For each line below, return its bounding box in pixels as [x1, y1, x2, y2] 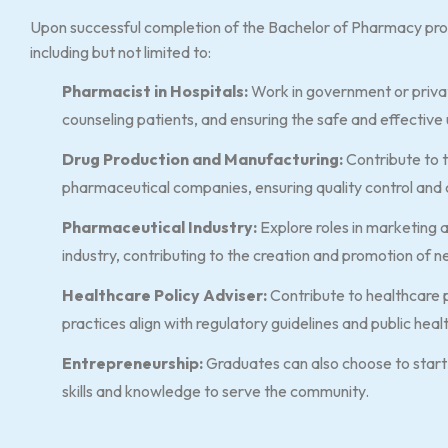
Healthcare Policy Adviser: [62, 285, 267, 305]
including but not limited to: [30, 42, 211, 62]
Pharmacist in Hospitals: [62, 81, 248, 101]
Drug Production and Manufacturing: [62, 149, 343, 169]
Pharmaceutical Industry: [62, 217, 257, 237]
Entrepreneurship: [62, 353, 203, 373]
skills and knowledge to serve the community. [62, 381, 369, 401]
